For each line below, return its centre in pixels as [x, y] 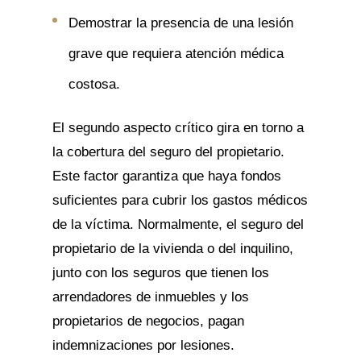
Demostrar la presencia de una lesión [180, 23]
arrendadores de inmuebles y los [150, 297]
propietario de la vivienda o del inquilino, [172, 248]
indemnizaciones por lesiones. [143, 345]
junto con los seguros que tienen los [160, 272]
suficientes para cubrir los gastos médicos [180, 200]
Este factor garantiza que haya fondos [166, 176]
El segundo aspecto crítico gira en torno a [178, 127]
